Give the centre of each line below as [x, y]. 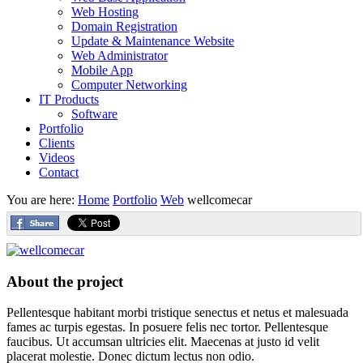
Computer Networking [129, 85]
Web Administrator [120, 56]
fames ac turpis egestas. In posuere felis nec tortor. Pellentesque [167, 327]
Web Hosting [105, 12]
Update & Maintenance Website [153, 41]
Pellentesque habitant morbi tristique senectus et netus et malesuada [177, 313]
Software [94, 114]
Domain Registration [124, 26]
